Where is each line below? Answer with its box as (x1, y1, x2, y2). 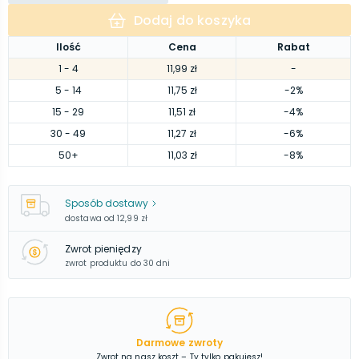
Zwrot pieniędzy (65, 241, 142, 256)
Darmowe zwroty (135, 336, 224, 349)
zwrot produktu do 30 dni (65, 256, 171, 269)
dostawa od (65, 212, 115, 224)
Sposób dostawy (65, 196, 148, 210)
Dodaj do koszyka (133, 10, 252, 30)
